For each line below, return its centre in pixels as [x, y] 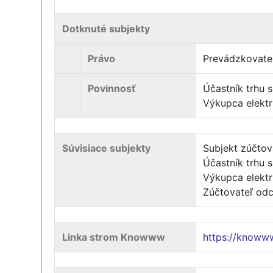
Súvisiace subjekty [107, 148]
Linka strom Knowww [114, 237]
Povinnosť [112, 88]
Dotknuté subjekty [106, 29]
